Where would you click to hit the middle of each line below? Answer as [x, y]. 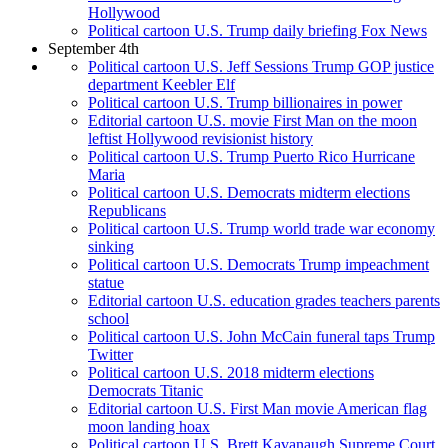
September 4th [93, 49]
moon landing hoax [149, 427]
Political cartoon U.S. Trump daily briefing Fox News [257, 31]
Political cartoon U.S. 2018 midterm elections [231, 373]
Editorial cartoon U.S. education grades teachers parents [264, 301]
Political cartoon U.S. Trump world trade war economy [261, 229]
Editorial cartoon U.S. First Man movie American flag [257, 409]
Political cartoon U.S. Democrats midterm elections [249, 193]
